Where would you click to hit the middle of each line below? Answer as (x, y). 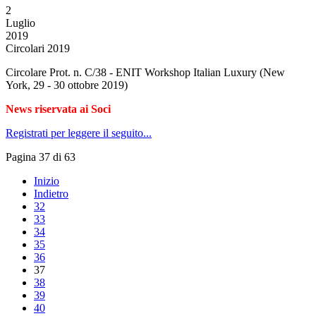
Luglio (20, 23)
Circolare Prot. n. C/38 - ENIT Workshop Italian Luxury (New (145, 72)
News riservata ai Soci (58, 109)
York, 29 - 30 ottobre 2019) (67, 85)
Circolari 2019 (38, 48)
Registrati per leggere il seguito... (79, 133)
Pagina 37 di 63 (41, 157)
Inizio (47, 181)
